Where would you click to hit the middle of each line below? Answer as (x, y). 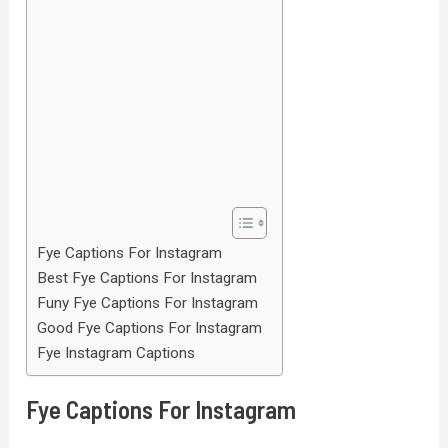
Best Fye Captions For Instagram (147, 278)
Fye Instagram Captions (116, 353)
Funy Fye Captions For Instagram (148, 303)
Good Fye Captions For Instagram (150, 328)
